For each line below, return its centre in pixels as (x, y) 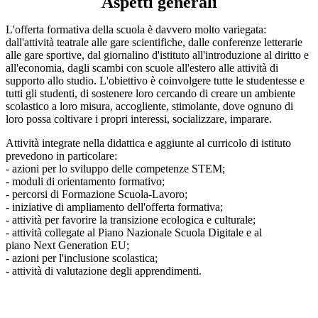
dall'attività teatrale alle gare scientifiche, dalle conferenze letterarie (154, 43)
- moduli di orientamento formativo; (85, 182)
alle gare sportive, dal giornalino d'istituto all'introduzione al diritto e (157, 55)
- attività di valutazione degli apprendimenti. (104, 271)
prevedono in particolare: (61, 156)
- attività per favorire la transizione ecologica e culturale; (131, 220)
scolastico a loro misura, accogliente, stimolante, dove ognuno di (149, 106)
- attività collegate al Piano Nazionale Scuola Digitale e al (134, 233)
